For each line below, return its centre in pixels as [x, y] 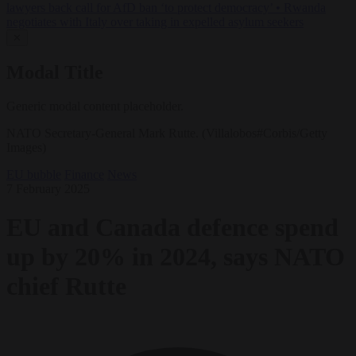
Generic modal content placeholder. [95, 106]
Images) [26, 147]
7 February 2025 [48, 188]
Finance [84, 174]
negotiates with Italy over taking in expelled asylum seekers [155, 22]
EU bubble [34, 174]
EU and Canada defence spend [172, 228]
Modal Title [55, 73]
